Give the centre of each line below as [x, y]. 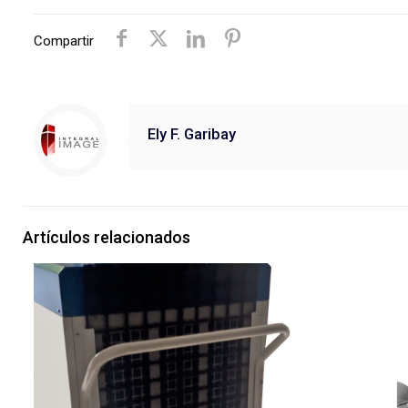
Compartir [64, 41]
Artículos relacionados [107, 237]
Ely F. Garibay [192, 134]
